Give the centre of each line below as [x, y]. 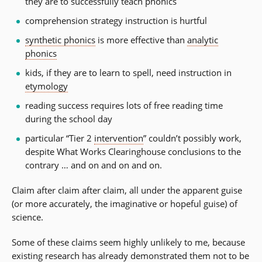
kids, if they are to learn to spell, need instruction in [128, 73]
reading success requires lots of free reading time [124, 106]
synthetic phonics [60, 40]
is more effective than [141, 40]
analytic [202, 40]
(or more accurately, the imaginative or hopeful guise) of [125, 204]
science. [27, 217]
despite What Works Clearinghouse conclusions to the [133, 152]
